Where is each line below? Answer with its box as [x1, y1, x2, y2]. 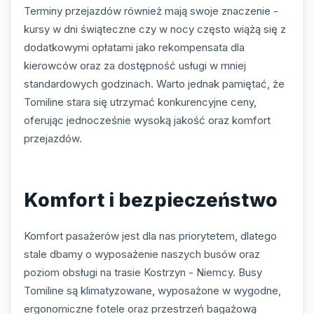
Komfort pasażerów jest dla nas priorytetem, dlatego [24, 229, 277, 243]
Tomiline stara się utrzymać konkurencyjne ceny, [24, 95, 257, 109]
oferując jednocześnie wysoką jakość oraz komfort [24, 113, 271, 127]
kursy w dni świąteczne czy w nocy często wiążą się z [24, 22, 286, 36]
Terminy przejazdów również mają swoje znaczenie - [24, 4, 278, 18]
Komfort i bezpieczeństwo [24, 188, 278, 212]
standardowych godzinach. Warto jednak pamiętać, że [24, 76, 285, 90]
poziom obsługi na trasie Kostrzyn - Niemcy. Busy [24, 266, 262, 280]
